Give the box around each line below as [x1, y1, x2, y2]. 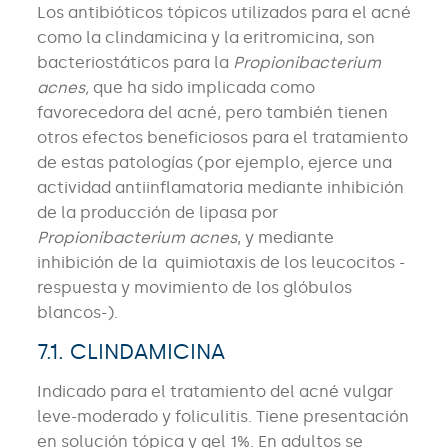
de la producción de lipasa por [36, 203, 278, 223]
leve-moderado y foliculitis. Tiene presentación [36, 407, 409, 427]
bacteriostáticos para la [36, 53, 233, 73]
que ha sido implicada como [88, 78, 315, 98]
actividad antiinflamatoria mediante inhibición [36, 178, 404, 198]
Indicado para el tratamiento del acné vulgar [36, 382, 393, 402]
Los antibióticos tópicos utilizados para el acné [36, 3, 411, 23]
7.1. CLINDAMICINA [36, 339, 225, 366]
